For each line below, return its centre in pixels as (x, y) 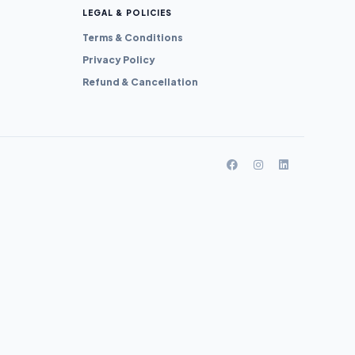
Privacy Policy (119, 60)
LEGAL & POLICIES (127, 13)
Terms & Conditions (133, 38)
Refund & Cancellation (140, 82)
